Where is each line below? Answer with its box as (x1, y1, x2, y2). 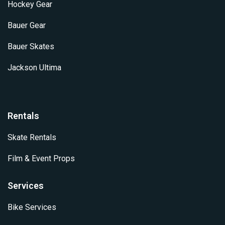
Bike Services (8, 202, 56, 212)
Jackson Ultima (8, 62, 61, 72)
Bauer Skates (8, 41, 54, 51)
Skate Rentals (8, 132, 56, 142)
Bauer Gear (8, 20, 46, 30)
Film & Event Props (8, 153, 75, 163)
